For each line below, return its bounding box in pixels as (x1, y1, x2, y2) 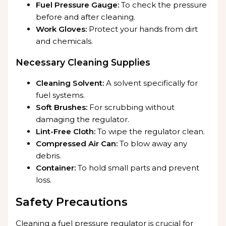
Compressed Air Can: (36, 139, 118, 149)
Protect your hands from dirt (87, 24, 198, 34)
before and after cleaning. (36, 12, 136, 22)
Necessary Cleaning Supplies (16, 56, 151, 68)
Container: (36, 163, 76, 173)
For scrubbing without (87, 102, 175, 112)
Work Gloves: (36, 24, 87, 34)
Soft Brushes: (36, 102, 88, 112)
